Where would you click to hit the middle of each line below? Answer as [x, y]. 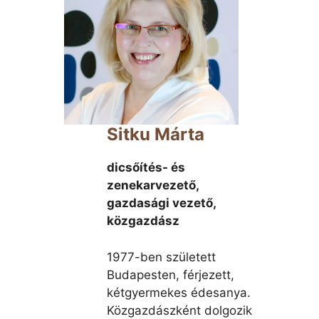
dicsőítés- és [146, 167]
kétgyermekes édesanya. [178, 292]
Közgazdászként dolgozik [179, 310]
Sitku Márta [155, 134]
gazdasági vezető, [161, 203]
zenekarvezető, [152, 185]
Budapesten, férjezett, [170, 274]
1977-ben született [161, 257]
